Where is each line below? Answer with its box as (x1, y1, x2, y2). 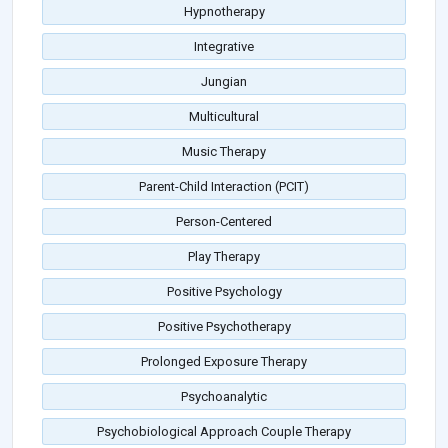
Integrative (194, 39, 254, 55)
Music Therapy (182, 144, 266, 160)
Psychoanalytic (181, 389, 267, 405)
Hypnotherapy (183, 4, 265, 20)
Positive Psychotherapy (157, 319, 291, 335)
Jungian (201, 74, 247, 90)
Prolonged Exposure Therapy (141, 354, 307, 370)
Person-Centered (176, 214, 272, 230)
